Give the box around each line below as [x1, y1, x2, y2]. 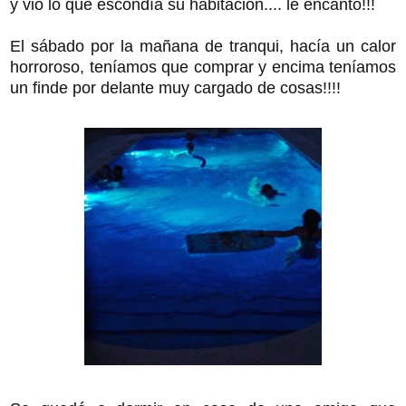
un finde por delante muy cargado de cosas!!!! [10, 78, 341, 97]
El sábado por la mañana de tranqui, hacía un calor [10, 36, 396, 55]
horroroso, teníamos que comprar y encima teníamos [10, 57, 396, 76]
